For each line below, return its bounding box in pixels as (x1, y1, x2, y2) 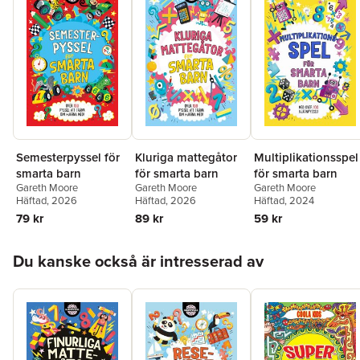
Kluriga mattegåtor (135, 148, 237, 166)
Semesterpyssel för (16, 148, 120, 166)
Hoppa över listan (12, 240, 109, 258)
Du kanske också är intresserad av (13, 249, 264, 274)
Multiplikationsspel (254, 148, 358, 166)
